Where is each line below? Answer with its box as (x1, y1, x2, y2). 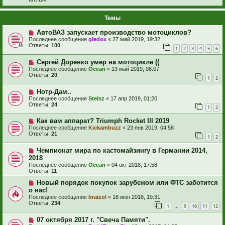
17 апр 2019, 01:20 (110, 95, 157, 101)
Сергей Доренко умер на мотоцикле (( (36, 58, 159, 66)
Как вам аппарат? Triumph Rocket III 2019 (36, 117, 169, 125)
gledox (88, 36, 106, 43)
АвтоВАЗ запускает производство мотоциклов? (36, 29, 191, 37)
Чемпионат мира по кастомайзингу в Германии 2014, (36, 146, 207, 154)
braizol (88, 193, 106, 200)
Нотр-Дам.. (36, 87, 71, 95)
